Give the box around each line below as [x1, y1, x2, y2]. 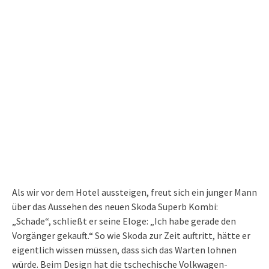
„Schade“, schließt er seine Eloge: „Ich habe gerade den [12, 215, 236, 228]
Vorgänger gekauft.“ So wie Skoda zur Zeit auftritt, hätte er [12, 229, 250, 242]
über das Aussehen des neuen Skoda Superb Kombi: [12, 201, 218, 213]
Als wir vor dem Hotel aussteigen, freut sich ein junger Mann [12, 186, 257, 199]
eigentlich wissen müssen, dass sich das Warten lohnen [12, 244, 237, 256]
